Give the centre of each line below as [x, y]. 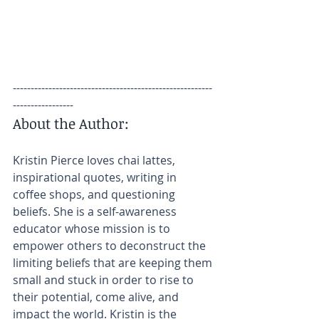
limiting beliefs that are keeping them [114, 262]
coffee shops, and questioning [95, 194]
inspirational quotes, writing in [96, 177]
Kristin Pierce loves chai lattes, [95, 160]
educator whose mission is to [93, 228]
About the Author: [71, 123]
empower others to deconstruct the [111, 245]
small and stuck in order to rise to [105, 279]
